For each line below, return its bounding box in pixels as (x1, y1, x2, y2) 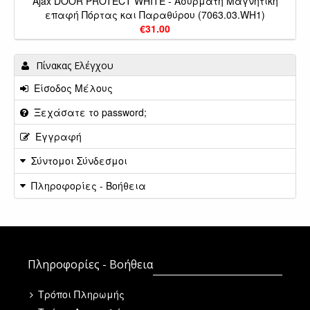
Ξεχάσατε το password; (28, 105, 147, 120)
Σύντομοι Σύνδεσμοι (31, 154, 127, 168)
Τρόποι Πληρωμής (35, 287, 125, 302)
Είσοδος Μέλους (28, 81, 113, 95)
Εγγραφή (30, 129, 82, 144)
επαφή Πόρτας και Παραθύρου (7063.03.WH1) (45, 8, 265, 22)
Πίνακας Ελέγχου (36, 59, 113, 73)
